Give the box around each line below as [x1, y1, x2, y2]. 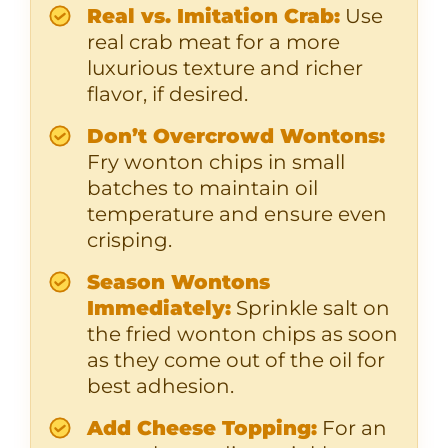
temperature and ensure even [87, 202, 387, 226]
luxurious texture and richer [87, 56, 363, 80]
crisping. [87, 228, 172, 252]
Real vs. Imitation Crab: [87, 4, 340, 28]
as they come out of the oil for [87, 348, 385, 372]
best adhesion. [87, 374, 234, 398]
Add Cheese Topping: [87, 416, 317, 440]
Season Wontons [87, 270, 270, 294]
